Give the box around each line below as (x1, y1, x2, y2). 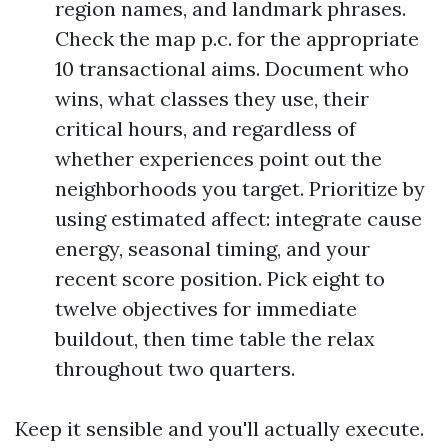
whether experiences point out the (55, 146, 382, 171)
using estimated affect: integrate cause (55, 206, 422, 231)
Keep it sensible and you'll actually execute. (15, 416, 424, 441)
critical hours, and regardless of (55, 116, 356, 141)
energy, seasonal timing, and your (55, 236, 370, 261)
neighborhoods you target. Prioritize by (55, 176, 425, 201)
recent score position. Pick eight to (55, 266, 385, 291)
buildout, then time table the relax (55, 326, 375, 351)
